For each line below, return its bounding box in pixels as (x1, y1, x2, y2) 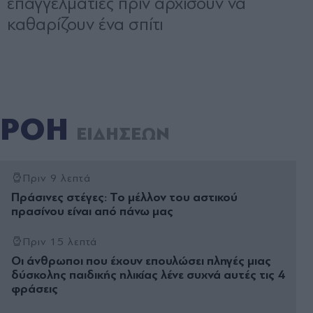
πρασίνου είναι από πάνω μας (11, 203, 173, 219)
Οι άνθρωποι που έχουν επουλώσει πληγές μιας (11, 253, 271, 268)
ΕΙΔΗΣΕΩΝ (76, 123, 170, 145)
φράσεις (11, 281, 58, 296)
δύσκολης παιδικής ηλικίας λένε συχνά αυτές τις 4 (11, 267, 284, 282)
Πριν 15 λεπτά (22, 235, 98, 248)
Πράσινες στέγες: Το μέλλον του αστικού (11, 189, 238, 205)
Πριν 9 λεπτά (22, 171, 91, 184)
